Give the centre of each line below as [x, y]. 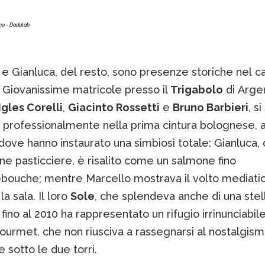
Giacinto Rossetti [114, 108]
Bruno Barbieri [210, 108]
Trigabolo [195, 90]
